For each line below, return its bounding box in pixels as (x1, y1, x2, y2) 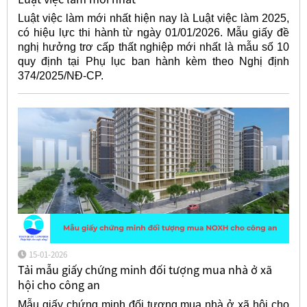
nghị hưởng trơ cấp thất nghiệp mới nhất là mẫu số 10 (17, 41, 290, 53)
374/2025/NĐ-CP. (17, 70, 103, 82)
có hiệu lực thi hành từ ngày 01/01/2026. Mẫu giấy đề (17, 27, 290, 39)
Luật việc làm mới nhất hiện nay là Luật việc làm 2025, (17, 12, 290, 25)
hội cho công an (17, 277, 100, 293)
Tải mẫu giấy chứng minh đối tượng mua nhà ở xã (17, 262, 272, 278)
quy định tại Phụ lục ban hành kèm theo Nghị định (17, 56, 290, 68)
